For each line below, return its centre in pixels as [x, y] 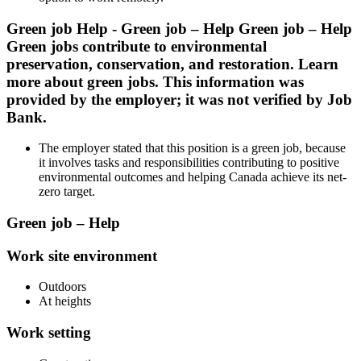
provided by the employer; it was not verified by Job [179, 99]
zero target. [67, 192]
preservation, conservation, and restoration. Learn [172, 64]
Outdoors [62, 287]
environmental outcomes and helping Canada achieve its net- [193, 177]
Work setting [49, 333]
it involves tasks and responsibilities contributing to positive [189, 163]
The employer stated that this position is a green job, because [192, 148]
